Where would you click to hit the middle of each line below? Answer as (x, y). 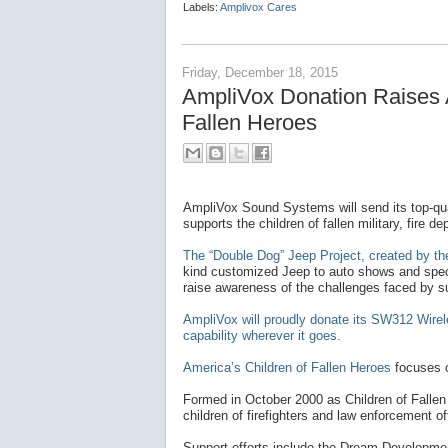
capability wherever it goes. (262, 336)
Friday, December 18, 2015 (260, 72)
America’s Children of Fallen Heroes (287, 368)
